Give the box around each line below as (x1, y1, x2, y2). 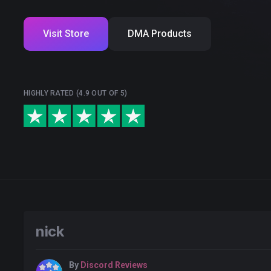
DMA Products (128, 27, 192, 39)
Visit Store (43, 27, 89, 39)
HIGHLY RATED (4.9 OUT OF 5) (24, 88, 128, 97)
